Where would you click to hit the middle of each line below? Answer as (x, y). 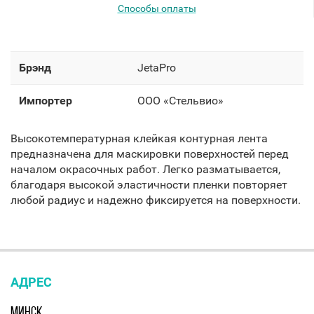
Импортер (46, 101)
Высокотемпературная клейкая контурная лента (139, 138)
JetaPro (157, 68)
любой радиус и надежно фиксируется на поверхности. (156, 200)
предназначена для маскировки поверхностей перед (150, 154)
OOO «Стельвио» (180, 101)
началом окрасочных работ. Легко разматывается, (145, 169)
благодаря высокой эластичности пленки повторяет (149, 185)
